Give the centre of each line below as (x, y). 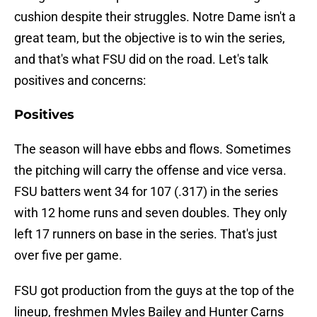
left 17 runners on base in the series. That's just (146, 234)
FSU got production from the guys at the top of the (154, 291)
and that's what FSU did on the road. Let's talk (141, 59)
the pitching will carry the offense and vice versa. (150, 171)
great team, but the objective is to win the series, (150, 38)
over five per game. (68, 255)
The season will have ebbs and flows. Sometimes (152, 149)
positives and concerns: (80, 81)
